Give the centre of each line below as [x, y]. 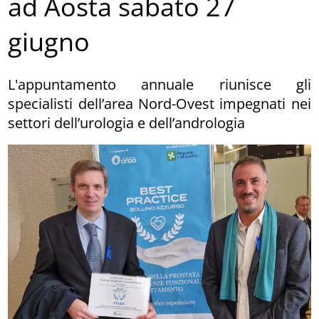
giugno [49, 42]
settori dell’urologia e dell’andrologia [127, 122]
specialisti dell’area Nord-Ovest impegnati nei [159, 103]
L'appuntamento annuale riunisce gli [159, 84]
